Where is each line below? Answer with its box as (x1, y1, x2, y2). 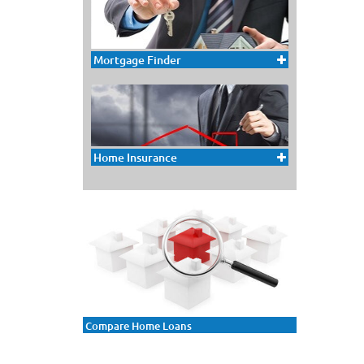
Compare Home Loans (85, 318, 192, 333)
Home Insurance (93, 149, 177, 166)
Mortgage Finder (93, 52, 181, 68)
